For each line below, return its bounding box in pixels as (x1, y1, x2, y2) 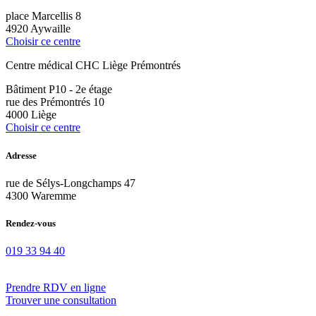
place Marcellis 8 (6, 10, 81, 23)
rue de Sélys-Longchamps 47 (6, 176, 135, 189)
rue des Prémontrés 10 (6, 96, 104, 109)
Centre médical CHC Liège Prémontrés (6, 59, 181, 72)
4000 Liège (6, 109, 56, 121)
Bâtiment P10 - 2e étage (6, 83, 112, 96)
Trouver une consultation (6, 294, 116, 307)
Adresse (6, 150, 37, 161)
